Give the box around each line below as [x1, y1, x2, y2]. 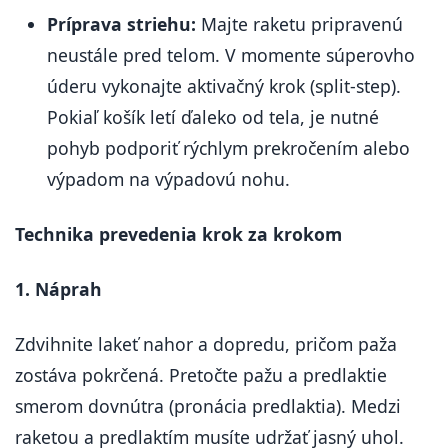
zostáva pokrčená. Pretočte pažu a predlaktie [15, 363, 387, 387]
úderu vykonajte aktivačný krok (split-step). [47, 74, 401, 98]
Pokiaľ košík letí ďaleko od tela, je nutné [47, 105, 379, 129]
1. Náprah [15, 277, 102, 301]
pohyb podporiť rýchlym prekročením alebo [47, 136, 410, 160]
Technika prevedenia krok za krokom [15, 222, 342, 246]
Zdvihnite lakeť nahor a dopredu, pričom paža [15, 332, 397, 356]
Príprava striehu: [47, 12, 196, 36]
